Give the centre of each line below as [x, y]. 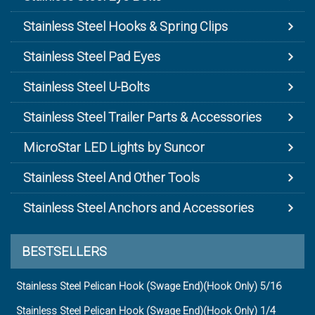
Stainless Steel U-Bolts [86, 86]
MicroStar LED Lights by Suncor [114, 147]
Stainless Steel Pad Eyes [92, 56]
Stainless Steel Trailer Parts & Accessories [142, 117]
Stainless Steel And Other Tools [111, 177]
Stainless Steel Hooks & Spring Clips [126, 26]
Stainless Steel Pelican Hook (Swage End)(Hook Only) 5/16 [149, 286]
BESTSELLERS [64, 251]
